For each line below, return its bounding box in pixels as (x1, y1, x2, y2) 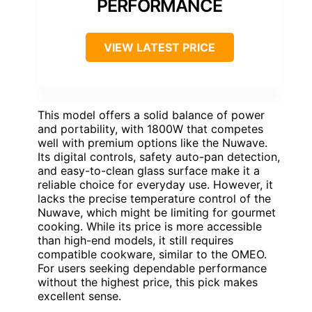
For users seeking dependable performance (38, 261, 267, 276)
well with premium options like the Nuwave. (38, 136, 267, 150)
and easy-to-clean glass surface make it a (38, 164, 260, 178)
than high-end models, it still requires (38, 233, 233, 248)
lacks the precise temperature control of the (38, 192, 271, 206)
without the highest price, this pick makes (38, 275, 258, 290)
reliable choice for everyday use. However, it (38, 178, 273, 192)
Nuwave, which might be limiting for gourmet (38, 205, 276, 220)
